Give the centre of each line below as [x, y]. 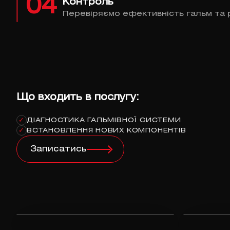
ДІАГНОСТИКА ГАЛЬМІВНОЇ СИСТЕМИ [104, 120]
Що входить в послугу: [78, 98]
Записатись [59, 149]
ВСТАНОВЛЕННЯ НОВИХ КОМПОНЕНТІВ [107, 130]
